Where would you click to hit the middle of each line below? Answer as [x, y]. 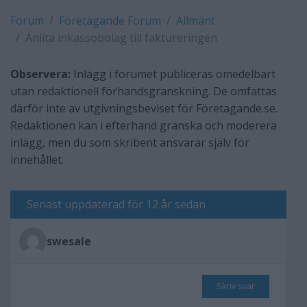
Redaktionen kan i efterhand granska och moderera [144, 125]
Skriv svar [236, 286]
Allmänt [196, 21]
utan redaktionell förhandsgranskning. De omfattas [144, 91]
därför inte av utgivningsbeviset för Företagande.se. [144, 108]
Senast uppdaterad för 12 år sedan [116, 204]
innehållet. [37, 160]
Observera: [40, 74]
